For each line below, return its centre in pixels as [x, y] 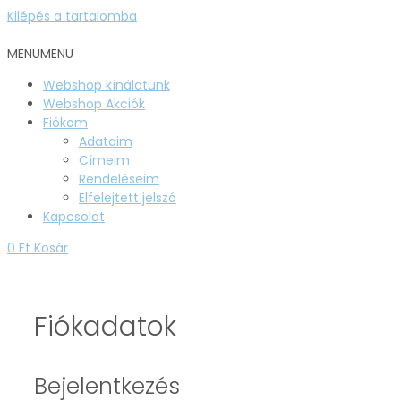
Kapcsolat [74, 217]
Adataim [106, 141]
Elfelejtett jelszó [128, 198]
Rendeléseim [119, 179]
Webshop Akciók [94, 104]
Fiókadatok [105, 326]
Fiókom [65, 123]
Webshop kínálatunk [107, 85]
